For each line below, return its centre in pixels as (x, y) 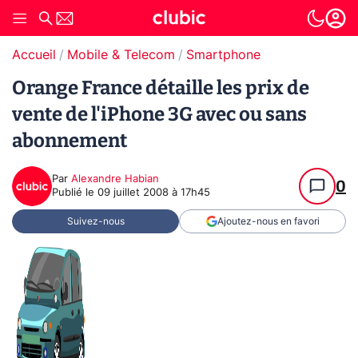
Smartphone (223, 55)
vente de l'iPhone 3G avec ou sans (159, 114)
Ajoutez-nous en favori (268, 221)
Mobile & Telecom (121, 55)
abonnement (70, 141)
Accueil (34, 55)
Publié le (75, 193)
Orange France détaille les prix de (161, 88)
